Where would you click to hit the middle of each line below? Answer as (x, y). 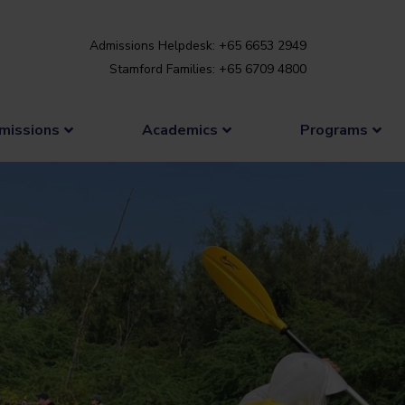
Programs (334, 130)
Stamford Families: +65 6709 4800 (208, 70)
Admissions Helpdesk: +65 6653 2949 (198, 46)
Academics (179, 130)
